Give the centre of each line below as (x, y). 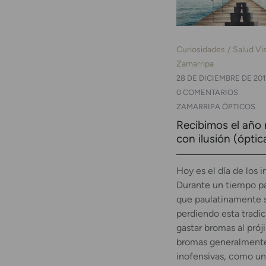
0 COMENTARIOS (207, 92)
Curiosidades (201, 49)
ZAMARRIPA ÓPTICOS (216, 106)
